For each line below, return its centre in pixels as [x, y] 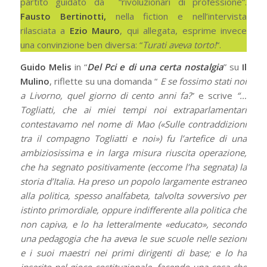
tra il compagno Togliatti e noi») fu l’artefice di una [133, 138]
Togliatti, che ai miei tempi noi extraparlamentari [133, 109]
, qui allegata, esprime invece [184, 30]
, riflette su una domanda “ [103, 81]
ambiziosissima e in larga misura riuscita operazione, [133, 152]
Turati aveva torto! [179, 44]
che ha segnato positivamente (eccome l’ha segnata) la [133, 167]
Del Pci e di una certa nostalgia [156, 66]
